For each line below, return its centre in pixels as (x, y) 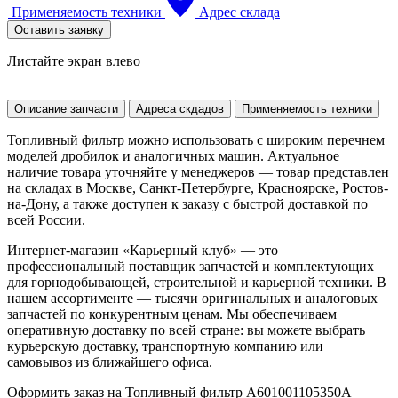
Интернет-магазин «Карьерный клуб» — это (143, 250)
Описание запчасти (66, 108)
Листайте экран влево (74, 60)
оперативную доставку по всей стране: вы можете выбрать (186, 330)
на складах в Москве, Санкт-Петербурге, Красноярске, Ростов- (198, 187)
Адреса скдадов (180, 108)
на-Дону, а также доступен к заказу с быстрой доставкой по (187, 203)
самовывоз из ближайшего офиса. (110, 362)
